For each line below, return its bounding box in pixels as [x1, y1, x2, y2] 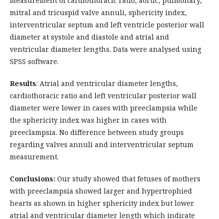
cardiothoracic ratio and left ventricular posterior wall [10, 91, 197, 100]
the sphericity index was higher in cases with [10, 115, 167, 125]
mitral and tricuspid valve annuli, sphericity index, [10, 8, 187, 17]
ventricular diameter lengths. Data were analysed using [10, 44, 201, 54]
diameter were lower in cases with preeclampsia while [10, 103, 197, 112]
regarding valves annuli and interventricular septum [10, 140, 194, 149]
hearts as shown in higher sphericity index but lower [10, 198, 194, 208]
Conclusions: [10, 174, 55, 183]
